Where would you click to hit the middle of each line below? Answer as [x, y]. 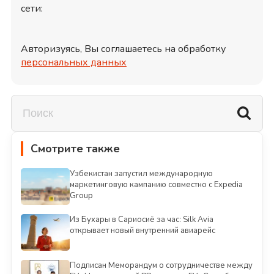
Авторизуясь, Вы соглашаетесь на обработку [123, 49]
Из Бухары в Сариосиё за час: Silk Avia [141, 220]
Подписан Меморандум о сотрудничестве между [161, 266]
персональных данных [73, 63]
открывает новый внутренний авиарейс [142, 231]
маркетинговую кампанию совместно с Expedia [156, 185]
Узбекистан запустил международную [141, 174]
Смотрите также [75, 149]
